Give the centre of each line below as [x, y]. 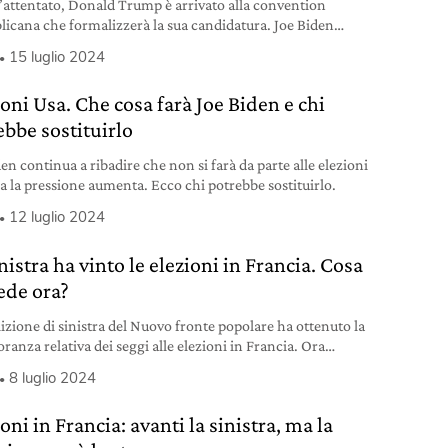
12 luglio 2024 [57, 217]
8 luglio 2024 [53, 377]
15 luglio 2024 [57, 56]
